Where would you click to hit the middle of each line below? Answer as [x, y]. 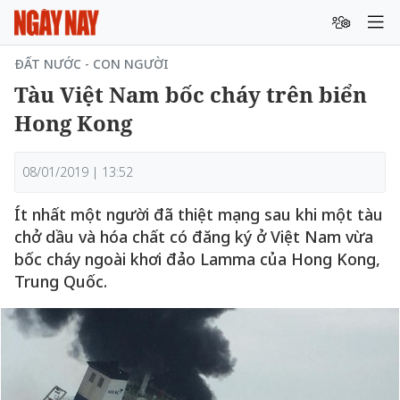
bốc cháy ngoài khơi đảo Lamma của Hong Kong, [197, 259]
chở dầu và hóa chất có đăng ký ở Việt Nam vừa [194, 237]
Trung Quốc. [61, 281]
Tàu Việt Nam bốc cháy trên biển [191, 94]
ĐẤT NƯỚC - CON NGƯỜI [92, 64]
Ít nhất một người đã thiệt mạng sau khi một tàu [199, 214]
